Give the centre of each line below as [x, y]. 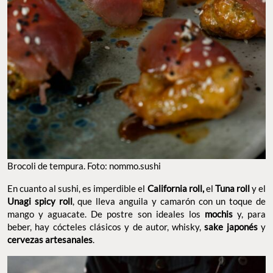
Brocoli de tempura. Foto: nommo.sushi [84, 166]
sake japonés [231, 227]
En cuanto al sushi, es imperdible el [77, 189]
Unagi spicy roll [40, 201]
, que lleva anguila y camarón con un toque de [169, 201]
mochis [218, 214]
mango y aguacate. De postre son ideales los [106, 214]
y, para [249, 214]
